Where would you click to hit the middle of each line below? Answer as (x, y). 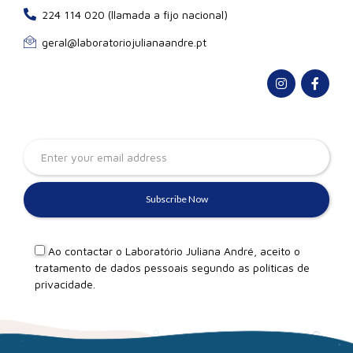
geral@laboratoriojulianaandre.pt (124, 42)
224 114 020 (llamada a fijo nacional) (135, 15)
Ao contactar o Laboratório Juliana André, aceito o (174, 251)
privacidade (64, 284)
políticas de (281, 267)
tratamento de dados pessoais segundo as (144, 267)
